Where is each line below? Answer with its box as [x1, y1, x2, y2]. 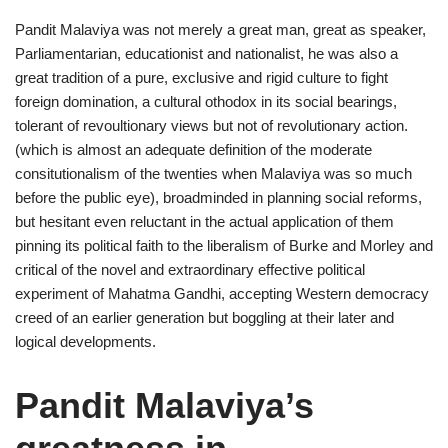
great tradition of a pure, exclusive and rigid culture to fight [15, 69, 388, 86]
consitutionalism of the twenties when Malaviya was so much [15, 165, 412, 182]
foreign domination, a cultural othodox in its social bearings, [15, 93, 397, 110]
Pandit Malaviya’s [15, 385, 314, 426]
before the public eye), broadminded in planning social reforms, [15, 189, 422, 206]
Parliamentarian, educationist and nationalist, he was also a [15, 45, 398, 62]
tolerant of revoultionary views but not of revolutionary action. [15, 117, 408, 134]
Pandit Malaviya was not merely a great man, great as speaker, [15, 21, 426, 38]
